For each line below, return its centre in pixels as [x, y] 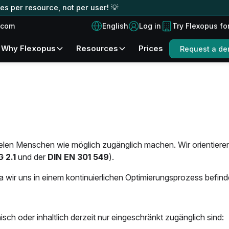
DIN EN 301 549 [78, 157]
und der [32, 157]
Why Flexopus [32, 49]
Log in [152, 26]
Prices [153, 49]
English [115, 26]
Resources [100, 49]
